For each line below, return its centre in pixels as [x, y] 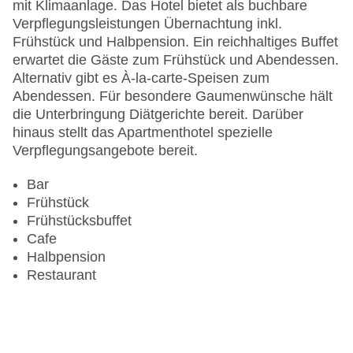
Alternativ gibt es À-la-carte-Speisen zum [141, 78]
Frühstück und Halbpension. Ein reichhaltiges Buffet [175, 42]
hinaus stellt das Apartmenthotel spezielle [143, 133]
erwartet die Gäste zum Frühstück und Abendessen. [176, 60]
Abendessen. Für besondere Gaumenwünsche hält [173, 97]
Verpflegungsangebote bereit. [105, 151]
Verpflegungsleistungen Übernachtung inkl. [147, 24]
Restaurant [61, 275]
